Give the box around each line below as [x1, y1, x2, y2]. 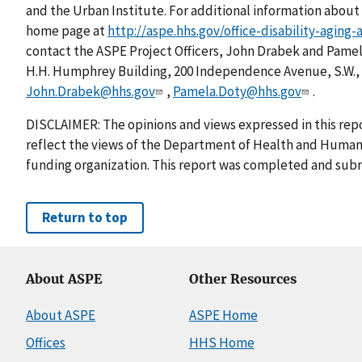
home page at [26, 21, 107, 40]
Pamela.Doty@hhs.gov [173, 82, 301, 100]
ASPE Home [188, 306, 258, 325]
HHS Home [188, 334, 255, 352]
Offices [26, 334, 65, 352]
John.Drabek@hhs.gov [26, 82, 155, 100]
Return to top [42, 208, 128, 227]
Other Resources [188, 271, 297, 288]
